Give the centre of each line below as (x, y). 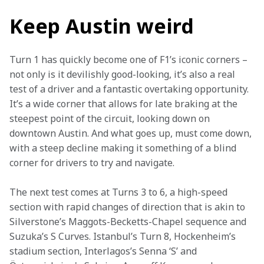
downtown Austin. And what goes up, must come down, (132, 133)
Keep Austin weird (102, 26)
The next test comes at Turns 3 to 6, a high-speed (120, 192)
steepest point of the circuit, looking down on (111, 118)
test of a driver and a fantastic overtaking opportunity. (130, 89)
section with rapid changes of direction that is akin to (128, 207)
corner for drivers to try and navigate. (92, 163)
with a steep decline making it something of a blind (124, 148)
